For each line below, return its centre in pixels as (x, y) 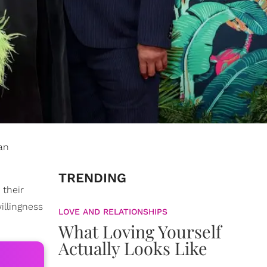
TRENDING (92, 178)
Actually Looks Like (133, 248)
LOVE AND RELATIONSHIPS (113, 212)
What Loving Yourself (140, 232)
